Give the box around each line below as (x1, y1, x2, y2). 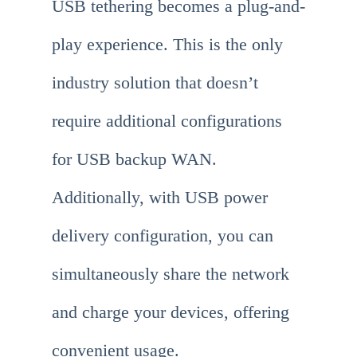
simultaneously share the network (52, 264, 289, 284)
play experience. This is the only (52, 34, 283, 55)
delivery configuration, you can (52, 226, 273, 246)
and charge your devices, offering (52, 302, 289, 323)
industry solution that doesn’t (52, 73, 258, 93)
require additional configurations (52, 111, 282, 131)
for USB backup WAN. (52, 149, 217, 170)
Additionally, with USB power (52, 187, 268, 208)
